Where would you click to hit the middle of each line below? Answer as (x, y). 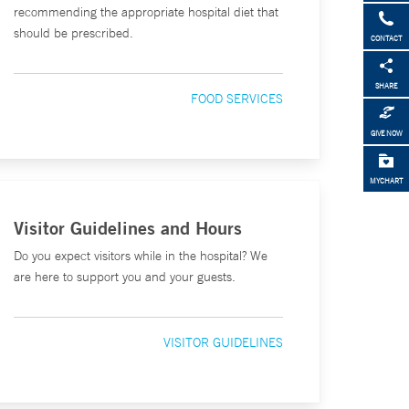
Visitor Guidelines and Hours (128, 228)
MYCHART (386, 181)
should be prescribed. (74, 33)
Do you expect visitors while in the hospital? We (141, 256)
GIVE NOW (386, 134)
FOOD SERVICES (237, 99)
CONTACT (386, 39)
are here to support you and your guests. (125, 277)
